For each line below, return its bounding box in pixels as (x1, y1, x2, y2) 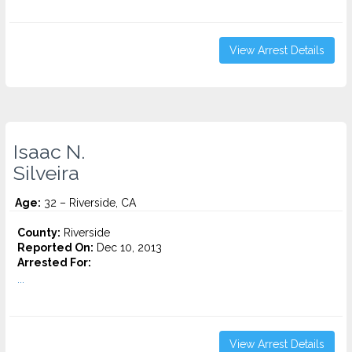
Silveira (13, 161, 79, 185)
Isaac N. (13, 140, 85, 163)
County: (17, 226, 60, 239)
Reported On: (17, 241, 93, 254)
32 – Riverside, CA (41, 196, 136, 209)
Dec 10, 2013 (93, 241, 162, 254)
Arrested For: (17, 256, 91, 269)
